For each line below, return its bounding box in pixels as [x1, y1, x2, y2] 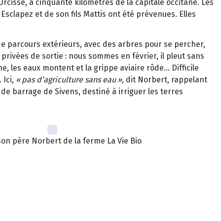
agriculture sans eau [43, 74, 116, 84]
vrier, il [140, 51, 164, 61]
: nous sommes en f [65, 51, 135, 61]
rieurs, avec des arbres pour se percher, [58, 39, 205, 49]
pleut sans [166, 51, 204, 61]
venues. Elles [149, 9, 196, 19]
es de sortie [20, 51, 63, 61]
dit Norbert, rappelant [124, 74, 207, 84]
